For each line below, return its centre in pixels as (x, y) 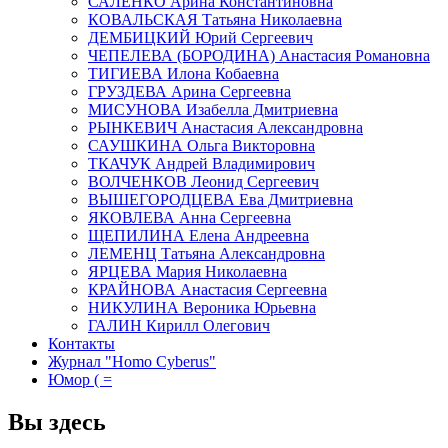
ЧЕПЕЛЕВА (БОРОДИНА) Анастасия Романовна (259, 56)
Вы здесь (57, 422)
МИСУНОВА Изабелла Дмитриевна (213, 110)
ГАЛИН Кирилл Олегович (179, 326)
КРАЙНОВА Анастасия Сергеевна (207, 290)
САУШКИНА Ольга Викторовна (201, 146)
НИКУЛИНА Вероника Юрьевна (202, 308)
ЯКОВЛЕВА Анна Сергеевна (189, 218)
